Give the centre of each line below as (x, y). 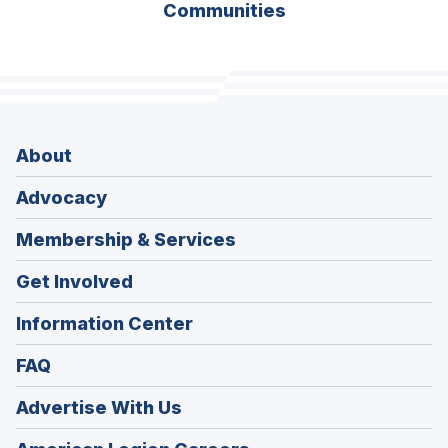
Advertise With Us (99, 408)
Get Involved (74, 282)
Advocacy (61, 198)
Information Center (104, 324)
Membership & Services (126, 240)
